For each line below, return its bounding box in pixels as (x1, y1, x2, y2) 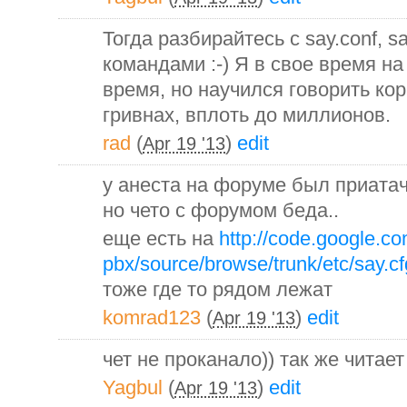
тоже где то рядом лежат (103, 277, 333, 301)
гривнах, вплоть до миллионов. (103, 103, 391, 126)
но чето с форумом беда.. (103, 198, 339, 222)
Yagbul (103, 375, 163, 399)
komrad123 (103, 305, 201, 329)
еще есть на (103, 226, 219, 250)
